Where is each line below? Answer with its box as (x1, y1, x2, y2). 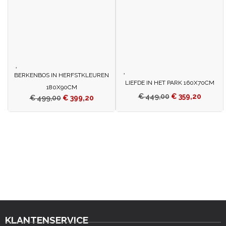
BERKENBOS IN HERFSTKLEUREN (14, 72, 109, 79)
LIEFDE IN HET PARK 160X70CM (125, 79, 214, 87)
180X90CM (46, 84, 77, 91)
